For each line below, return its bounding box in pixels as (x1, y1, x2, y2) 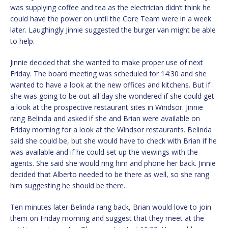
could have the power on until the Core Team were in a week (10, 14, 211, 24)
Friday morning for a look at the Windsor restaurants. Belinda (10, 125, 212, 135)
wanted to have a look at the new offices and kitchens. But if (10, 80, 210, 90)
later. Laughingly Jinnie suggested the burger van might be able (10, 25, 216, 35)
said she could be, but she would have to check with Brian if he (10, 136, 217, 146)
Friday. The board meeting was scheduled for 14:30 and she (10, 69, 207, 79)
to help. (10, 36, 35, 46)
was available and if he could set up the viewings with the (10, 147, 198, 157)
